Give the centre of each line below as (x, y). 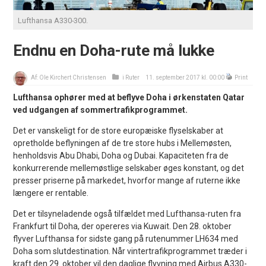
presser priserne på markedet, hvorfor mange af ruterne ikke (127, 180)
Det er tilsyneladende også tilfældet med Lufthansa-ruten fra (127, 213)
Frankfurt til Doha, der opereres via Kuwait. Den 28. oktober (123, 226)
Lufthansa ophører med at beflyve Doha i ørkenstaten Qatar (129, 97)
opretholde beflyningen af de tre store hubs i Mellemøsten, (123, 143)
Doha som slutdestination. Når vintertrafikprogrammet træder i (130, 251)
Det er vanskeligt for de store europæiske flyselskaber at (118, 130)
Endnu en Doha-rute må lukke (114, 50)
